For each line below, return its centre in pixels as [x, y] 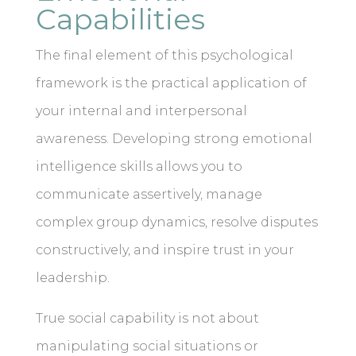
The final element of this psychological [164, 56]
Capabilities [120, 19]
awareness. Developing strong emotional [174, 139]
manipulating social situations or [147, 346]
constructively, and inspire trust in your [164, 250]
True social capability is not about [147, 319]
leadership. [72, 278]
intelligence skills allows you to [139, 167]
